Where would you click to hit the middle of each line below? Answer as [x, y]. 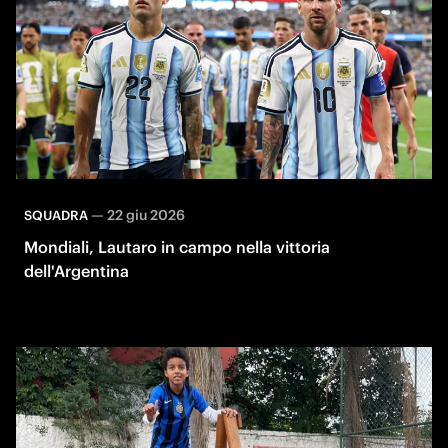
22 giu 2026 [146, 214]
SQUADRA [56, 215]
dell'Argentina [76, 270]
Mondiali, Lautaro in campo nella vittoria [177, 246]
